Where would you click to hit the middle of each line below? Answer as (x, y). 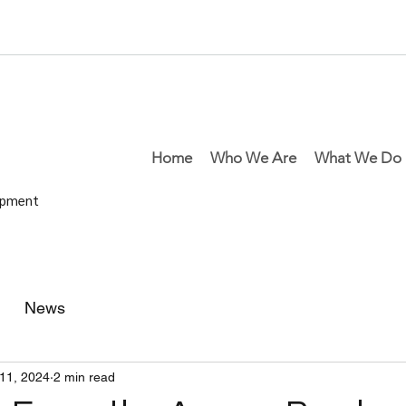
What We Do (358, 158)
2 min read (84, 377)
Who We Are (253, 158)
